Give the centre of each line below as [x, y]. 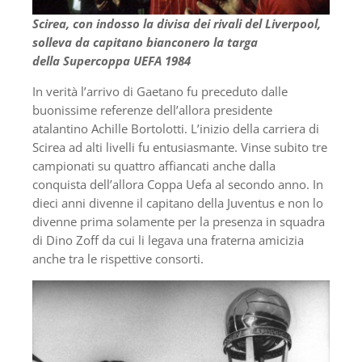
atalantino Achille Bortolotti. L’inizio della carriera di [176, 129]
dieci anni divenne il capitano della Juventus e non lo [178, 203]
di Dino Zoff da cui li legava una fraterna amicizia [168, 240]
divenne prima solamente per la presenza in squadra [179, 222]
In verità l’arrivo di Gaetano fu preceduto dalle [160, 92]
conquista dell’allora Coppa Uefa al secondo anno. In [178, 185]
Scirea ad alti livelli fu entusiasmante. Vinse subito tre [180, 147]
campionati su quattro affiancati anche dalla [154, 166]
